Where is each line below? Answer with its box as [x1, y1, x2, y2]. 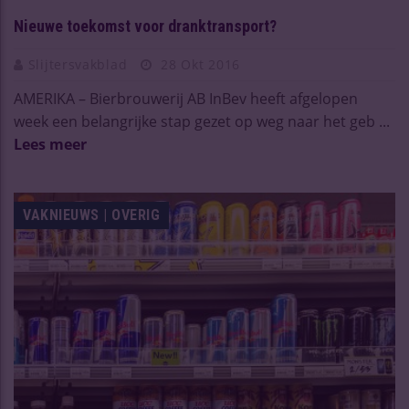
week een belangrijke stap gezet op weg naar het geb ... [14, 110, 390, 131]
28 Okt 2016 [156, 55, 241, 73]
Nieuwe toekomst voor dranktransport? [14, 16, 277, 36]
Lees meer [14, 133, 87, 154]
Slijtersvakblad [27, 55, 131, 73]
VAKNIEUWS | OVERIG [23, 205, 160, 224]
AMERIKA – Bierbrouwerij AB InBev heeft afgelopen [14, 88, 358, 109]
